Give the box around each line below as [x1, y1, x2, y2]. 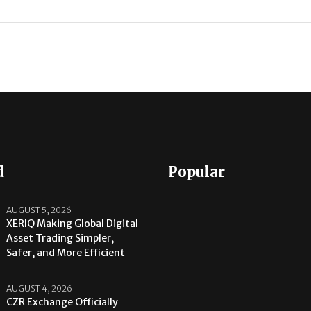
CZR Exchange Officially [6, 296, 119, 309]
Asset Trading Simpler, [6, 232, 115, 245]
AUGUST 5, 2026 [6, 205, 72, 216]
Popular [168, 163, 226, 181]
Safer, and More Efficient [6, 246, 126, 260]
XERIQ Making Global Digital [6, 217, 139, 230]
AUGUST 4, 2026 [6, 283, 73, 294]
